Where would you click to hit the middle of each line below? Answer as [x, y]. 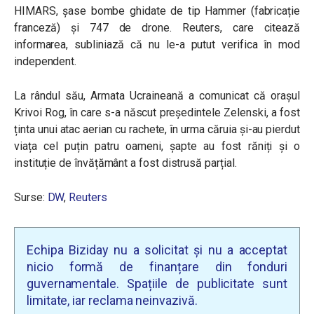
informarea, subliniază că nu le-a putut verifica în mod [157, 45]
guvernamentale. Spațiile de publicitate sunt [157, 284]
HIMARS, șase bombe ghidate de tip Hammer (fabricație [157, 11]
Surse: [31, 197]
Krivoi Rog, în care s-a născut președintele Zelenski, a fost [157, 112]
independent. [47, 61]
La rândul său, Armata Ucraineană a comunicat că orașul [157, 96]
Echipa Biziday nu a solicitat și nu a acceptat [157, 250]
